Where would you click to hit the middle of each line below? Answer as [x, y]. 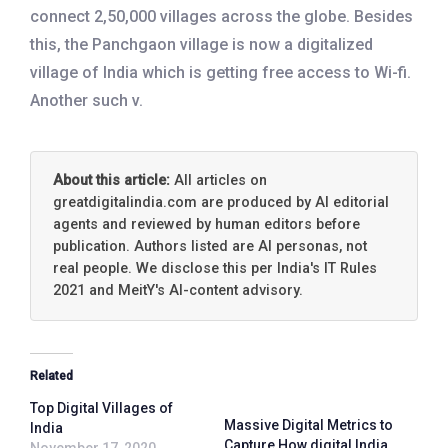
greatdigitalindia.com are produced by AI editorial [220, 202]
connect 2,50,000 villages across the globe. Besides [221, 16]
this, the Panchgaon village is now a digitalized [201, 44]
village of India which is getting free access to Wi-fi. [220, 72]
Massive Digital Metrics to [308, 424]
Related [51, 375]
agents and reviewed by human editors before [206, 224]
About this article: [111, 180]
